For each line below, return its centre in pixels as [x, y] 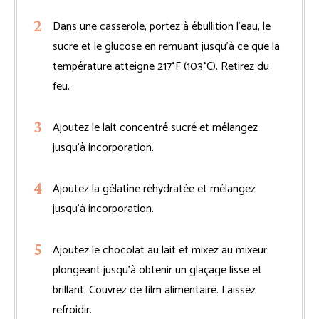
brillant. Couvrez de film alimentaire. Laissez [154, 290]
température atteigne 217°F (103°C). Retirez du [161, 66]
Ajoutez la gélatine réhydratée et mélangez [154, 189]
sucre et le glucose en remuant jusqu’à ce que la [166, 46]
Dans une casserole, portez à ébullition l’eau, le [162, 26]
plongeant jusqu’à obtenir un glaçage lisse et [157, 270]
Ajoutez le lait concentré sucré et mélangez [155, 127]
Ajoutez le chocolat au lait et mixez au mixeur [160, 250]
